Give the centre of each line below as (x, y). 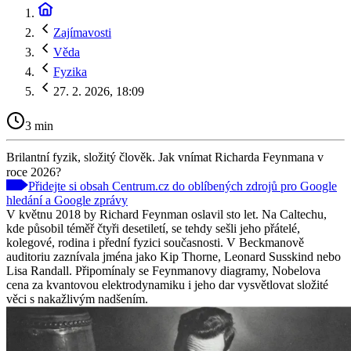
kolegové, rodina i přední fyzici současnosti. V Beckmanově (155, 242)
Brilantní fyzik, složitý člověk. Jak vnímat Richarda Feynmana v (165, 157)
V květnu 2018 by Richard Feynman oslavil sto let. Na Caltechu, (166, 214)
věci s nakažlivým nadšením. (77, 299)
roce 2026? (34, 172)
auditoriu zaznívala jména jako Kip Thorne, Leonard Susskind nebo (174, 256)
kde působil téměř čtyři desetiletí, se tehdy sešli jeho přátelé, (153, 228)
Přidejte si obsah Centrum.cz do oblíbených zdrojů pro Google (183, 186)
